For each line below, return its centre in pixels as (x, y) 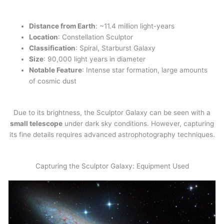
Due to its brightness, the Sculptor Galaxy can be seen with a (112, 112)
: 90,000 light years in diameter (95, 59)
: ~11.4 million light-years (135, 26)
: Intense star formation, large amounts (145, 70)
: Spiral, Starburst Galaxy (116, 48)
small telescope (36, 123)
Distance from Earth (62, 26)
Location (44, 37)
